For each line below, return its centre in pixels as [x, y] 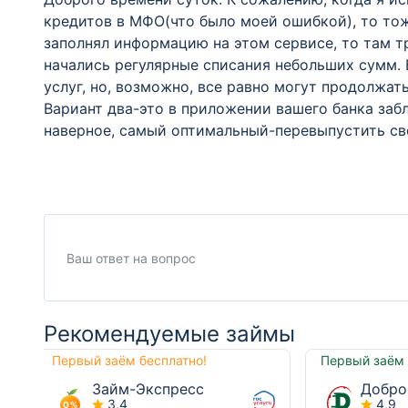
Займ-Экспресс [148, 389]
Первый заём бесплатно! [129, 360]
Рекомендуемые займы [169, 334]
